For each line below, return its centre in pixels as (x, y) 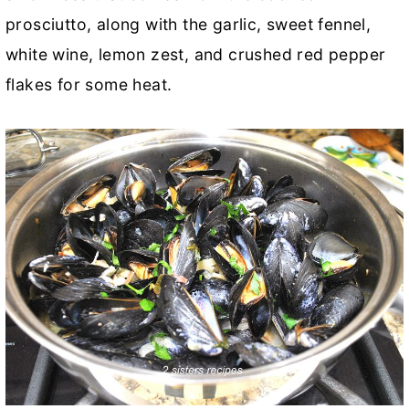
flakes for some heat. (89, 84)
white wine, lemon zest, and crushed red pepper (196, 54)
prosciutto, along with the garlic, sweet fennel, (189, 24)
